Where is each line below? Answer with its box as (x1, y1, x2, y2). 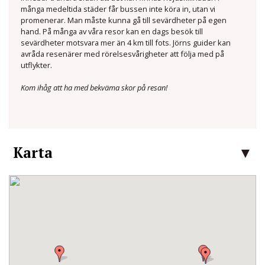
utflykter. (21, 60, 53, 71)
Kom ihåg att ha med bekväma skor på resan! (21, 82, 168, 93)
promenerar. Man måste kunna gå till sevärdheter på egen (21, 15, 227, 26)
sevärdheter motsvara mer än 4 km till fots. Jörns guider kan (21, 37, 231, 49)
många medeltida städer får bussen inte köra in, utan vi (21, 4, 216, 15)
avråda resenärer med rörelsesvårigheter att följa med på (21, 49, 225, 60)
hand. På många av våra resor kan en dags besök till (21, 26, 203, 37)
